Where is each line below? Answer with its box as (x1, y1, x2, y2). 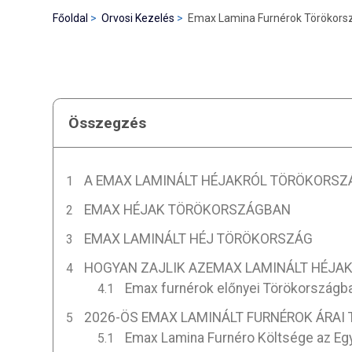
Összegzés (68, 113, 147, 132)
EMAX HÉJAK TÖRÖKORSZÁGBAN (83, 201, 291, 218)
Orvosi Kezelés (101, 12, 175, 24)
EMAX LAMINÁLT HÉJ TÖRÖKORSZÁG (83, 230, 313, 247)
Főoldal (53, 12, 89, 24)
